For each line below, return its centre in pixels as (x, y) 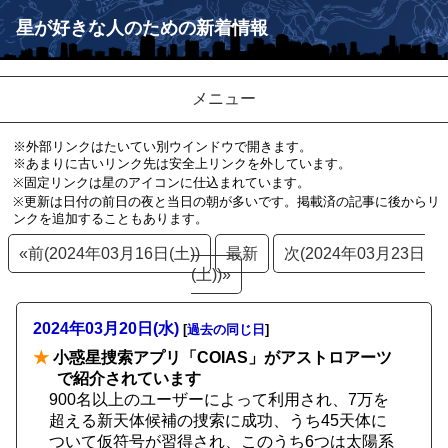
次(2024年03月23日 (354, 253)
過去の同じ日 (226, 329)
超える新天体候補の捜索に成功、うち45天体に (218, 420)
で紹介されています (129, 378)
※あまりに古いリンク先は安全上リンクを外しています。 (181, 163)
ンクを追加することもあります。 (110, 218)
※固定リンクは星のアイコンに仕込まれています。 (161, 182)
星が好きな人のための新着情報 (142, 28)
